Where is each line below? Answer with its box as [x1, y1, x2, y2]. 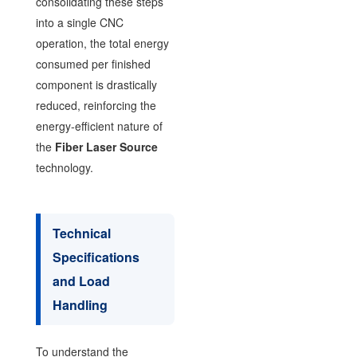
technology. [35, 159, 93, 175]
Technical [52, 223, 111, 242]
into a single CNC [35, 14, 124, 30]
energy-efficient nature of [35, 117, 163, 134]
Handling [52, 295, 108, 314]
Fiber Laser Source [54, 138, 158, 155]
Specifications [52, 247, 139, 266]
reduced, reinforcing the [35, 96, 156, 113]
